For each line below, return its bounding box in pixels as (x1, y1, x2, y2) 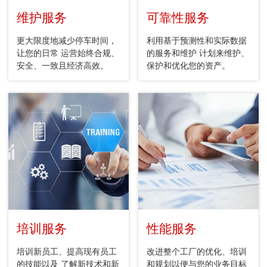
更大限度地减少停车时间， (17, 36, 117, 45)
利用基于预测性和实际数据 (147, 36, 247, 45)
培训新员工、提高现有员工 (17, 247, 117, 256)
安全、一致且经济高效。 (17, 61, 108, 70)
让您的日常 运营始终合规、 (17, 48, 119, 58)
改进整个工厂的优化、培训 (147, 247, 247, 256)
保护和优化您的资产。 (147, 61, 231, 70)
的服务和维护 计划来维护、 (147, 48, 250, 58)
